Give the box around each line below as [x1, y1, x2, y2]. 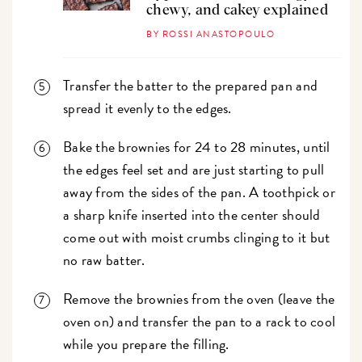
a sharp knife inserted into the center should [63, 204, 321, 226]
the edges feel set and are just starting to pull [63, 158, 325, 181]
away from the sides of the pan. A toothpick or [63, 181, 335, 204]
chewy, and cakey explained [146, 3, 328, 19]
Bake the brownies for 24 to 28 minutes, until [63, 136, 330, 158]
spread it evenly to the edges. [63, 97, 239, 120]
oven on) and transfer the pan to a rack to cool [63, 310, 336, 333]
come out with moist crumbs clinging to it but [63, 226, 330, 249]
